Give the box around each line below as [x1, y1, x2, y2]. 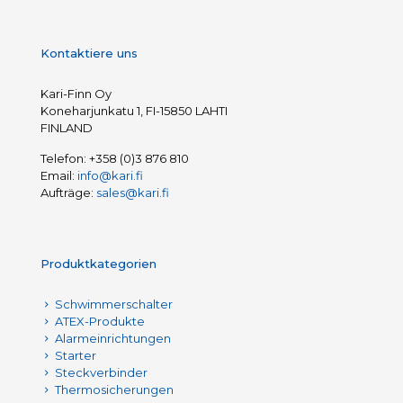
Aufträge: [40, 184, 96, 200]
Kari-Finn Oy [40, 85, 112, 101]
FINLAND [40, 120, 93, 135]
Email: [40, 167, 77, 183]
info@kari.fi [77, 167, 143, 183]
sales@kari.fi [96, 184, 169, 200]
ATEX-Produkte [52, 313, 145, 328]
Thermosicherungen [52, 381, 174, 397]
